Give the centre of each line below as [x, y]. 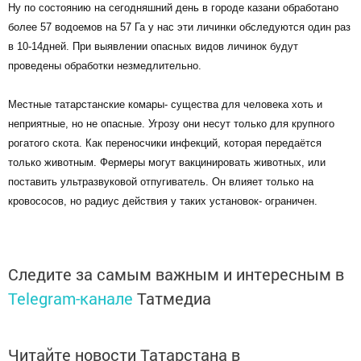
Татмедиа [174, 298]
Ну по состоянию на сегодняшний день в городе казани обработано [173, 8]
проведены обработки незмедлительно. [105, 66]
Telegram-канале [71, 298]
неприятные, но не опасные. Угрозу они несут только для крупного [171, 124]
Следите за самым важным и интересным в [176, 274]
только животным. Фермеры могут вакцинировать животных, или [167, 162]
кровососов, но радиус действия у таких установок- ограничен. [163, 201]
